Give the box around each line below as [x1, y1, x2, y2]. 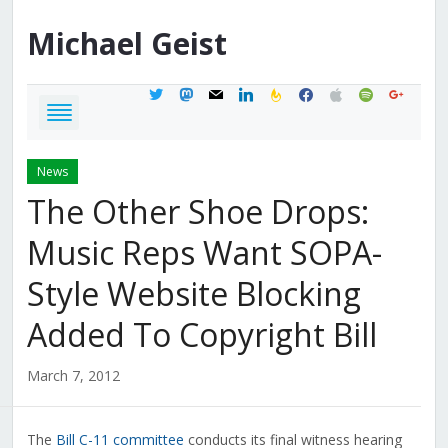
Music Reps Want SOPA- [26, 231, 382, 275]
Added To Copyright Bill [26, 313, 377, 357]
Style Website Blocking [26, 272, 361, 316]
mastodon [176, 82, 244, 102]
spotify [356, 82, 401, 102]
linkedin [236, 82, 285, 102]
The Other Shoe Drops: [26, 190, 369, 234]
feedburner [266, 82, 338, 102]
